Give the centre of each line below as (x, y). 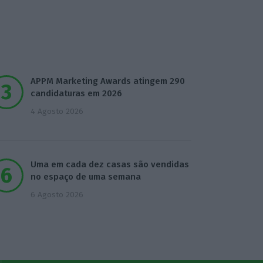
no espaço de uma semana (86, 177)
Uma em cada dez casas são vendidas (110, 165)
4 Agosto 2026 (57, 112)
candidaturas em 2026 (77, 94)
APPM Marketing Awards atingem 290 (108, 81)
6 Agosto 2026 (57, 195)
